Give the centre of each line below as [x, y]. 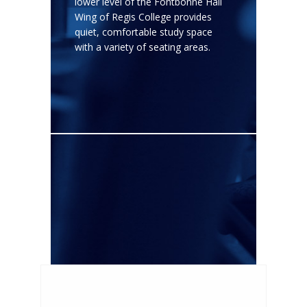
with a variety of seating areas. [143, 47]
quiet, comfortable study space [144, 32]
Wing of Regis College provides [143, 17]
